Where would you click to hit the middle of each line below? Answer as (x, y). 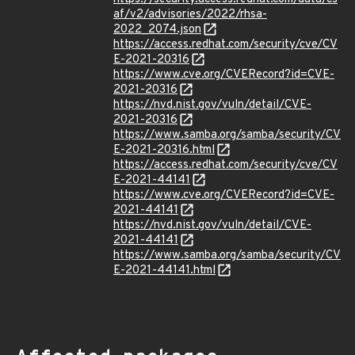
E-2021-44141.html (164, 271)
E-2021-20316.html (164, 150)
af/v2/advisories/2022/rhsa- (190, 15)
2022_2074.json (157, 30)
